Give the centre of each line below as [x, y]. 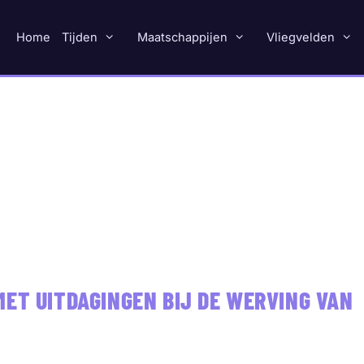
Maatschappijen [182, 37]
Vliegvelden [301, 37]
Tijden [79, 37]
